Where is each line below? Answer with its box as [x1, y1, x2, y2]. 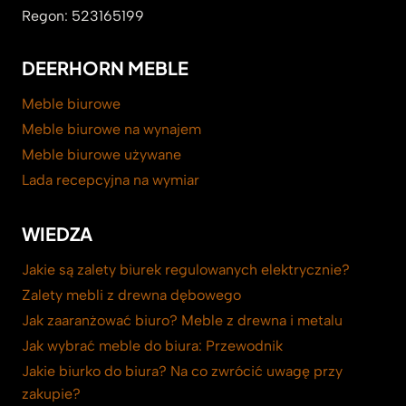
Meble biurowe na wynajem [22, 120, 201, 138]
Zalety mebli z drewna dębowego [22, 285, 241, 304]
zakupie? [22, 385, 81, 403]
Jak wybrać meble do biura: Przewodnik [22, 336, 283, 354]
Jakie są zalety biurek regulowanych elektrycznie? [22, 260, 350, 278]
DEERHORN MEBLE [22, 56, 188, 80]
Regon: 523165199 [22, 7, 144, 25]
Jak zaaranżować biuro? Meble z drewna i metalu [22, 311, 343, 329]
